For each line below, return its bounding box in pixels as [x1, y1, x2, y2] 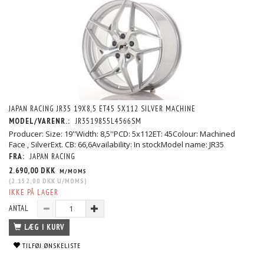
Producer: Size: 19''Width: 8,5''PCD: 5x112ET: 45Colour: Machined [9, 128, 235, 140]
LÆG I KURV [24, 222, 65, 233]
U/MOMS [55, 176, 84, 186]
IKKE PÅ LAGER [9, 187, 58, 198]
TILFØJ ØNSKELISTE [22, 241, 81, 250]
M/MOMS [58, 167, 87, 176]
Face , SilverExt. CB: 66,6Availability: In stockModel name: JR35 [9, 139, 224, 150]
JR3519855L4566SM [75, 116, 141, 127]
